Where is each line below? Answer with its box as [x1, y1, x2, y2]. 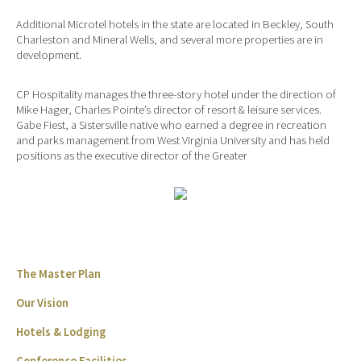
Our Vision [16, 296, 68, 311]
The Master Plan [16, 267, 101, 282]
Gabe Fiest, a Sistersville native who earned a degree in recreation [16, 117, 326, 132]
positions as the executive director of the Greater [16, 147, 247, 163]
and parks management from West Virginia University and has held [16, 132, 330, 147]
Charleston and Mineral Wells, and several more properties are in [16, 32, 323, 48]
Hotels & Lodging [16, 325, 106, 340]
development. [16, 48, 81, 63]
